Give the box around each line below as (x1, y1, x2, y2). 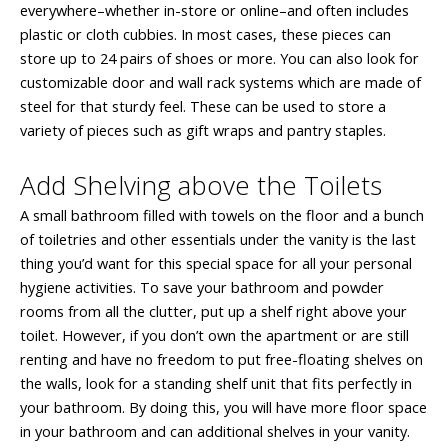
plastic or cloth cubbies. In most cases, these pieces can (20, 23, 391, 44)
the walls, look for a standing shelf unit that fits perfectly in (20, 373, 412, 394)
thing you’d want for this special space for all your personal (20, 253, 412, 274)
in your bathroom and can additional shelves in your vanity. (20, 421, 410, 442)
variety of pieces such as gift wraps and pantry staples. (20, 119, 386, 140)
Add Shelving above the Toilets (20, 167, 382, 204)
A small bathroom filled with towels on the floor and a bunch (20, 205, 424, 226)
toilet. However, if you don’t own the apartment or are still (20, 325, 409, 346)
